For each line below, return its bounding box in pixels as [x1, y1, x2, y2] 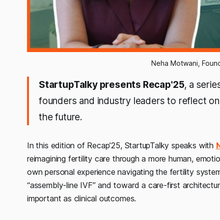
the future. [39, 111, 82, 123]
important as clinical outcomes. [27, 193, 137, 203]
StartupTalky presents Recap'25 [39, 79, 185, 90]
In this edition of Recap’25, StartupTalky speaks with [27, 140, 216, 150]
